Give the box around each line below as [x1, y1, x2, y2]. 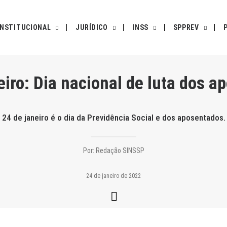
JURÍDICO [75, 23, 108, 31]
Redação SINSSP [94, 146, 144, 155]
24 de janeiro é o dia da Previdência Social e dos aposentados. [2, 112, 225, 123]
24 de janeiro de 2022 [86, 172, 141, 179]
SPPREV [173, 23, 199, 31]
